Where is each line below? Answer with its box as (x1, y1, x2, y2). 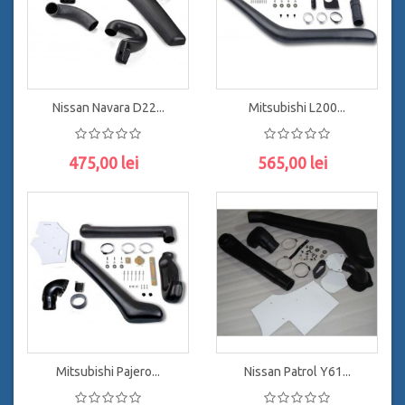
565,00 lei (258, 154, 327, 172)
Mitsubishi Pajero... (56, 364, 160, 379)
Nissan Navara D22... (52, 100, 165, 115)
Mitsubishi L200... (249, 100, 345, 115)
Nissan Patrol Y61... (243, 364, 351, 379)
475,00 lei (69, 154, 138, 172)
